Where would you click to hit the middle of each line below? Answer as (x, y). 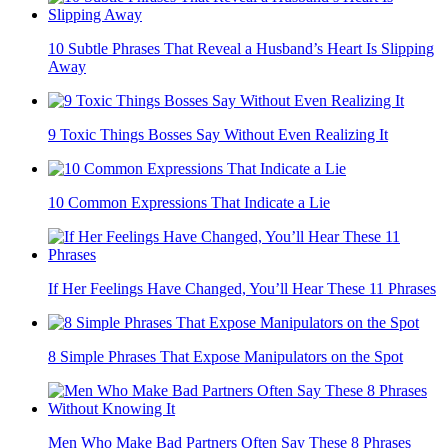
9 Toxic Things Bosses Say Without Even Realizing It (218, 135)
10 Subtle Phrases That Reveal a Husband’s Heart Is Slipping (241, 49)
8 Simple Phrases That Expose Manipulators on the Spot (225, 357)
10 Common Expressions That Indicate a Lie (189, 203)
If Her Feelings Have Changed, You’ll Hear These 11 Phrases (242, 289)
